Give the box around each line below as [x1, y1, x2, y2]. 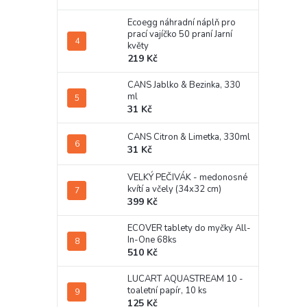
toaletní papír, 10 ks [127, 284, 207, 297]
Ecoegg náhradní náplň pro [127, 16, 236, 29]
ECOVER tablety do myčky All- [127, 222, 251, 235]
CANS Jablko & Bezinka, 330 [127, 79, 241, 92]
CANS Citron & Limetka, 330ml [127, 131, 250, 144]
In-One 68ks [127, 234, 177, 247]
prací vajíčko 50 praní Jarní [127, 28, 232, 41]
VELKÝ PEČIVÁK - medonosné [127, 171, 247, 184]
